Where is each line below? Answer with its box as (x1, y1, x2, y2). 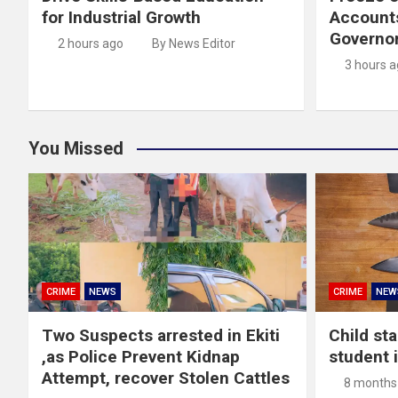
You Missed (28, 138, 123, 160)
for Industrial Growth (42, 7, 201, 28)
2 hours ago (57, 36, 123, 52)
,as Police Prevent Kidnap (42, 346, 240, 368)
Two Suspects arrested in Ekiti (42, 325, 280, 346)
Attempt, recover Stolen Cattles (42, 368, 290, 389)
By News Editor (152, 36, 235, 52)
